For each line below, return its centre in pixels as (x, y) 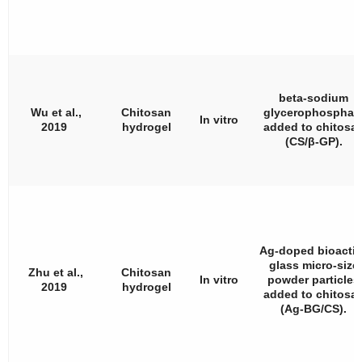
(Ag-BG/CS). (314, 308)
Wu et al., (56, 112)
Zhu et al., (56, 272)
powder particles (314, 279)
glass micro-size (314, 265)
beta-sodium (314, 97)
